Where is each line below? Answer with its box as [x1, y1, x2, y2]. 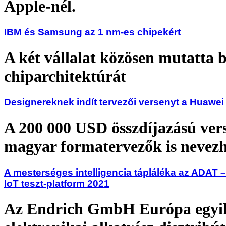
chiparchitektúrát [4, 67, 126, 86]
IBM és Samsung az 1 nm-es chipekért [4, 26, 181, 37]
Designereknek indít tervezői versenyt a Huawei [4, 96, 224, 107]
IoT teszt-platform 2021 [4, 178, 109, 189]
